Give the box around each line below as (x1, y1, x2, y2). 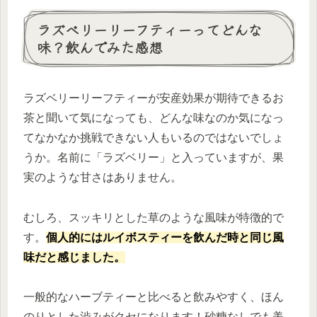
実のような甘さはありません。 (23, 171, 182, 183)
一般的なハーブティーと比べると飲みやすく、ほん (23, 291, 284, 304)
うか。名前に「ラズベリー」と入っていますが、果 (23, 151, 284, 163)
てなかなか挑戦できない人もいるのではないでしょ (23, 131, 284, 144)
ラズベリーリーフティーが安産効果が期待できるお (23, 91, 284, 104)
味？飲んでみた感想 (37, 37, 163, 58)
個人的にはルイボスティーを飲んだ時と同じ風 (46, 231, 284, 243)
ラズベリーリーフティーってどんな (37, 19, 263, 40)
